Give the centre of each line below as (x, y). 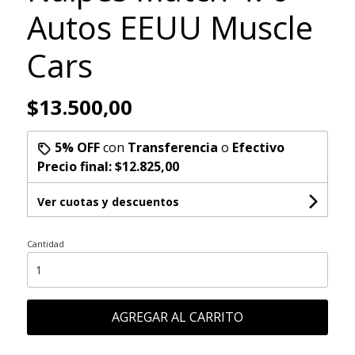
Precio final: (76, 166)
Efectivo (258, 147)
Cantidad (45, 243)
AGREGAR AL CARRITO (177, 317)
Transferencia (172, 147)
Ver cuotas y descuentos (108, 201)
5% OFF (77, 147)
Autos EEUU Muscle (170, 27)
